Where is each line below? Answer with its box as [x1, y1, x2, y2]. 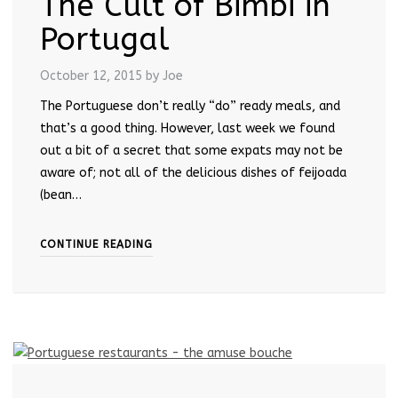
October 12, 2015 [40, 68, 142, 84]
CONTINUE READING [40, 237, 153, 251]
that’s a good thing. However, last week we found [40, 120, 335, 136]
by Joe [146, 68, 183, 84]
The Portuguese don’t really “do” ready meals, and [40, 98, 340, 114]
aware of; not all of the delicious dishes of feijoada [40, 164, 346, 180]
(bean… [40, 187, 82, 203]
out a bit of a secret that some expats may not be [40, 142, 343, 158]
